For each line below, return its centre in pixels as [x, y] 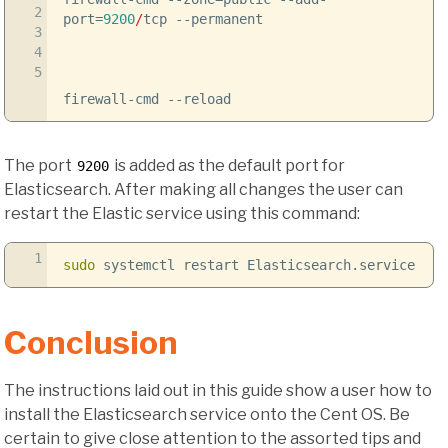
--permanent [218, 19]
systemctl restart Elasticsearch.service [254, 265]
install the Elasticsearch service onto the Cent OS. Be [207, 414]
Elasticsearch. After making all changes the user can [203, 190]
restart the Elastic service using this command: [182, 214]
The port [39, 166]
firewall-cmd [114, 99]
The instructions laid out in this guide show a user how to [218, 390]
